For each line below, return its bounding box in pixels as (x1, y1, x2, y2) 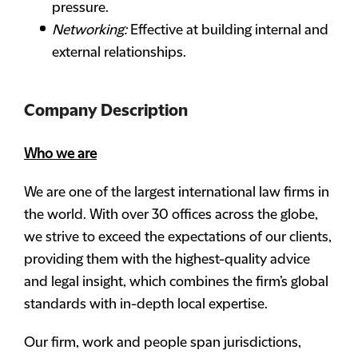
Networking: (52, 22, 127, 38)
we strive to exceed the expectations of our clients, (24, 229, 332, 245)
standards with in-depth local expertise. (24, 296, 268, 312)
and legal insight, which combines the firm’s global (24, 274, 328, 290)
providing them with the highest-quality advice (24, 252, 310, 268)
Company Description (24, 101, 188, 121)
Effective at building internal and (127, 22, 328, 38)
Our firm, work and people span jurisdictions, (24, 335, 301, 351)
